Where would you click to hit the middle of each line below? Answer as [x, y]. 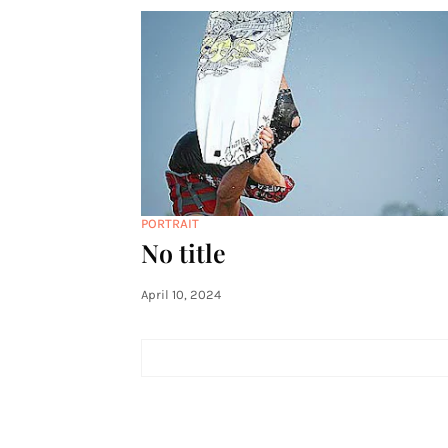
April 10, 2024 [180, 294]
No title [183, 252]
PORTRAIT [169, 223]
